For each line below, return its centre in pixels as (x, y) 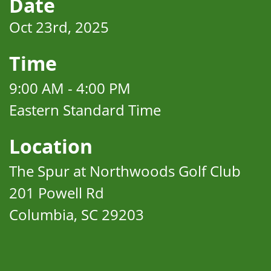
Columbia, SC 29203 (77, 214)
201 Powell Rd (57, 193)
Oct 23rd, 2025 (59, 27)
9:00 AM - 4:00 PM (70, 88)
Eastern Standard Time (85, 110)
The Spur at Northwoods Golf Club (125, 171)
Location (51, 146)
